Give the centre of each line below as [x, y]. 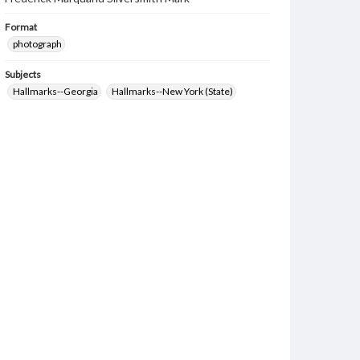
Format [21, 27]
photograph [37, 44]
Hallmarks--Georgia [55, 91]
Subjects [23, 74]
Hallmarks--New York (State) [172, 91]
